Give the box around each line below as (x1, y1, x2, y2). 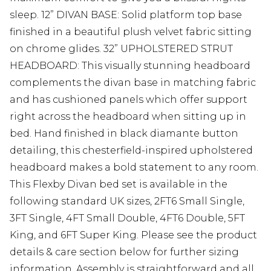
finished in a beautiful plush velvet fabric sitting (10, 26, 252, 38)
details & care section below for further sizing (10, 246, 239, 258)
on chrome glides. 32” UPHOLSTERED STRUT (10, 43, 233, 54)
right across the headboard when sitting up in (10, 111, 246, 122)
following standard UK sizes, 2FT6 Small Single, (10, 195, 244, 207)
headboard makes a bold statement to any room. (10, 162, 258, 173)
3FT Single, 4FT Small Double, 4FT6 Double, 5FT (10, 212, 245, 224)
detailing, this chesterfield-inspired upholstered (10, 145, 253, 156)
